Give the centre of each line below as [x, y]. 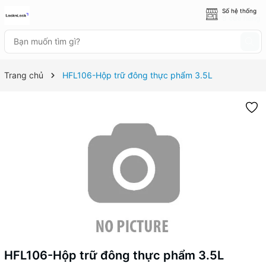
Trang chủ [24, 75]
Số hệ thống [239, 11]
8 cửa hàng [241, 18]
